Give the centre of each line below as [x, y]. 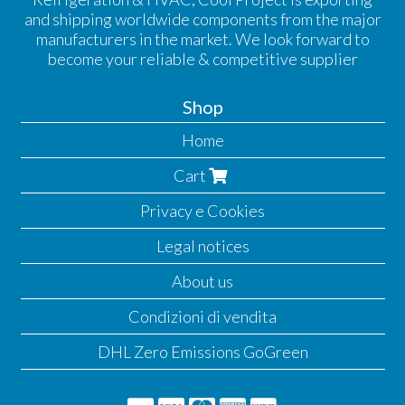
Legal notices [202, 246]
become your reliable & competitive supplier [202, 59]
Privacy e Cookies [202, 211]
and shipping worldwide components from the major [202, 19]
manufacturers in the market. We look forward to [202, 39]
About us [202, 282]
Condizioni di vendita [202, 317]
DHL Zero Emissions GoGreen [202, 352]
